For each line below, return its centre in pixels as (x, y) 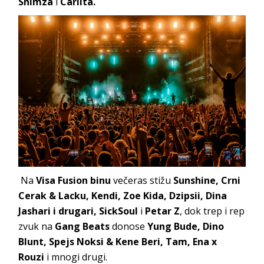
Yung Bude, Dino (186, 226)
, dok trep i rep (212, 211)
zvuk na (37, 226)
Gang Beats (84, 226)
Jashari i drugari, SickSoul (80, 211)
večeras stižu (142, 180)
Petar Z (163, 211)
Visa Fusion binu (75, 180)
